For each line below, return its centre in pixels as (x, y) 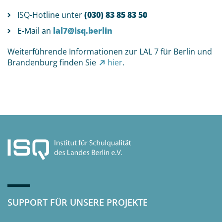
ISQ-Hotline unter (51, 15)
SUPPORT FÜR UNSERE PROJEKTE (78, 202)
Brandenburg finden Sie (53, 62)
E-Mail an (35, 30)
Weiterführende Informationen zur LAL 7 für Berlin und (110, 51)
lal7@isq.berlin (83, 30)
